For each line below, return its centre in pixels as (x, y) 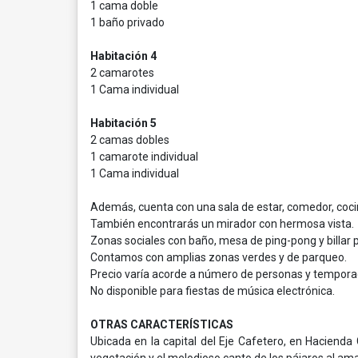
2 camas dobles (130, 140)
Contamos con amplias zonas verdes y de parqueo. (219, 257)
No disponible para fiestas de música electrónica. (213, 291)
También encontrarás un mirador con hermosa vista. (222, 224)
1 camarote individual (144, 157)
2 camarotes (122, 73)
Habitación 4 (123, 56)
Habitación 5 (123, 123)
